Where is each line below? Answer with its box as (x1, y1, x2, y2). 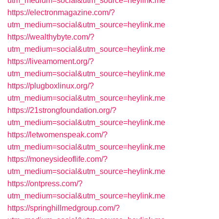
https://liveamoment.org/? (7, 57, 94, 66)
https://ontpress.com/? (7, 179, 83, 188)
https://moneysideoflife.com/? (7, 155, 108, 163)
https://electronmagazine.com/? (7, 8, 115, 17)
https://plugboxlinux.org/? (7, 82, 94, 90)
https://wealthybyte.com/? (7, 33, 94, 41)
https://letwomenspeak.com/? (7, 131, 108, 139)
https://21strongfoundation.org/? (7, 106, 116, 114)
